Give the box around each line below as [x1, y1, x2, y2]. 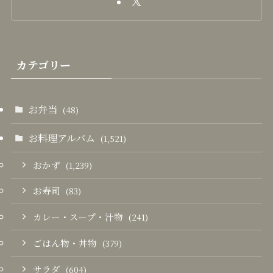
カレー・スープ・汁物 [33, 210, 126, 224]
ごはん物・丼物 [33, 236, 100, 249]
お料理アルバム [28, 130, 98, 145]
